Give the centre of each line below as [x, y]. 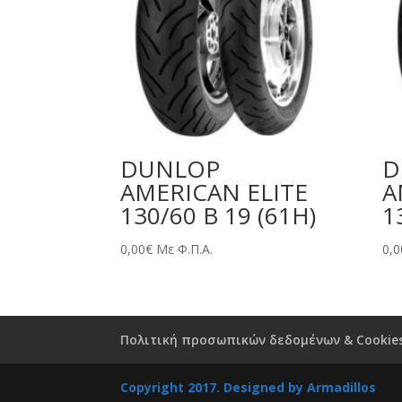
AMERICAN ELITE [214, 192]
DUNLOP [170, 168]
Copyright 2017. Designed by [214, 387]
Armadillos [342, 387]
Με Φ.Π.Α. [185, 249]
